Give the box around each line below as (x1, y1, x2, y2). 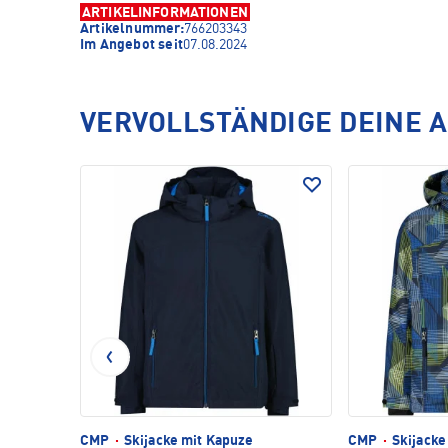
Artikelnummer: (80, 21, 184, 36)
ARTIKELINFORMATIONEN (82, 5, 248, 20)
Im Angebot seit (80, 37, 183, 52)
